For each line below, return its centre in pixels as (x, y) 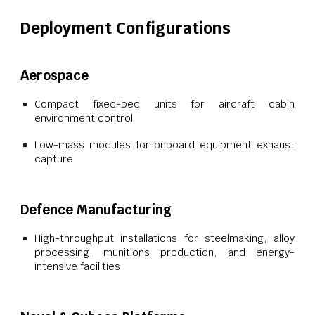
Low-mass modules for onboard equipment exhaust (165, 144)
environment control (84, 117)
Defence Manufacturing (96, 209)
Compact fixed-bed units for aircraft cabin (165, 103)
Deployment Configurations (126, 28)
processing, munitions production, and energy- (165, 252)
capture (54, 158)
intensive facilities (78, 266)
